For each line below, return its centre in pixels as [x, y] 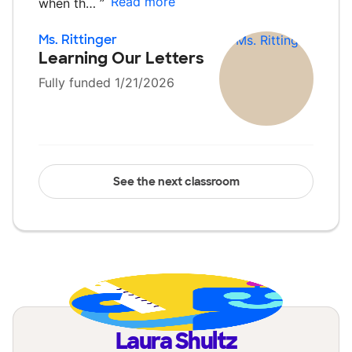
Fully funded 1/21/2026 [106, 83]
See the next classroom [176, 182]
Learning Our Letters [121, 59]
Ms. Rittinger [78, 40]
